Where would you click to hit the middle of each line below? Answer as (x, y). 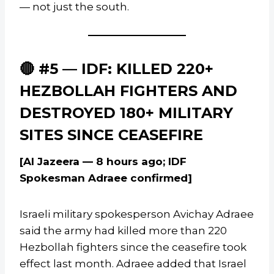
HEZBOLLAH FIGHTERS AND (128, 91)
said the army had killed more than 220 (123, 231)
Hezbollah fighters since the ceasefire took (133, 247)
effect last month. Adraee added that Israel (133, 264)
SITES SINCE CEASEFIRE (111, 135)
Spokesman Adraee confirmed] (106, 178)
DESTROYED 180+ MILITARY (126, 113)
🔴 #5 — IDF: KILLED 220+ (117, 69)
